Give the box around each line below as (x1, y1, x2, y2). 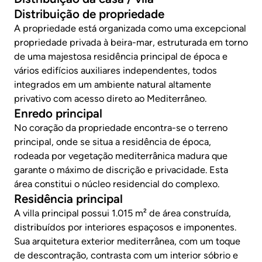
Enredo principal (14, 105, 102, 120)
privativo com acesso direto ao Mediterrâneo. (14, 92, 206, 104)
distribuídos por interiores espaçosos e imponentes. (14, 221, 236, 233)
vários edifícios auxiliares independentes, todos (14, 64, 217, 76)
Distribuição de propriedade (14, 6, 164, 21)
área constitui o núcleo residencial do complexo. (14, 178, 219, 189)
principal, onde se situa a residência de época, (14, 136, 211, 147)
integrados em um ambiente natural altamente (14, 78, 211, 90)
